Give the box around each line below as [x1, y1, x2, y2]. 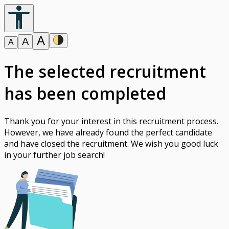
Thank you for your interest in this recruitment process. [4, 115, 218, 127]
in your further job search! [4, 149, 105, 161]
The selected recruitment [4, 60, 206, 83]
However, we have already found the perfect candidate [4, 126, 212, 138]
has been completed [4, 82, 166, 105]
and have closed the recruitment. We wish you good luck [4, 138, 218, 149]
